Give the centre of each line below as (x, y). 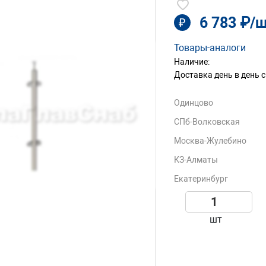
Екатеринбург (201, 179)
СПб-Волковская (207, 122)
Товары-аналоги (210, 48)
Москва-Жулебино (210, 141)
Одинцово (194, 103)
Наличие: (192, 62)
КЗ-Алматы (196, 160)
